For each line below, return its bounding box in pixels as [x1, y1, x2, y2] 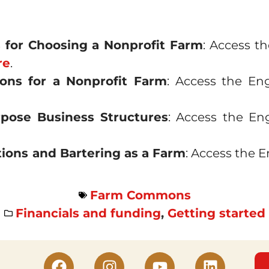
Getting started [167, 205, 265, 220]
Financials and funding [15, 205, 161, 220]
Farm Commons [89, 187, 191, 202]
